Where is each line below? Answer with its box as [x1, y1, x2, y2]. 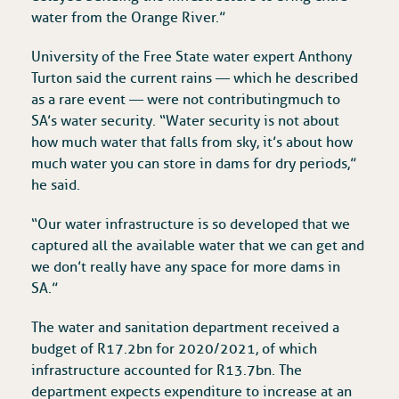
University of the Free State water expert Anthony [31, 48, 352, 67]
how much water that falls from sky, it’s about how [31, 134, 353, 152]
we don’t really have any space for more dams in [31, 258, 340, 277]
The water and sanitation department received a [31, 319, 339, 338]
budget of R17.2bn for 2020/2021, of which [31, 340, 317, 359]
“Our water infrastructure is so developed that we [31, 216, 350, 234]
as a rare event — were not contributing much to [31, 91, 340, 110]
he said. [31, 176, 80, 195]
